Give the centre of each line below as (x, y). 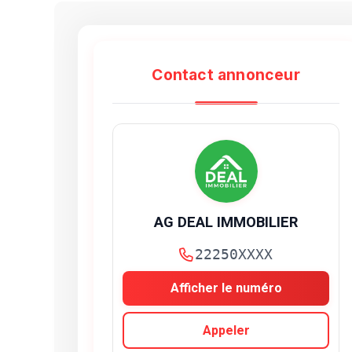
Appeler (226, 330)
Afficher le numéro (226, 288)
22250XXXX (234, 255)
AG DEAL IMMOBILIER (226, 222)
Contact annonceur (226, 75)
